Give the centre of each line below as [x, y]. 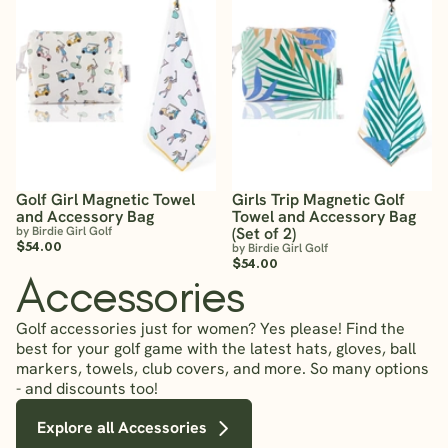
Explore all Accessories [122, 427]
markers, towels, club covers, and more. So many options [222, 368]
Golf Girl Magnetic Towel [105, 199]
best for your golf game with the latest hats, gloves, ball [216, 348]
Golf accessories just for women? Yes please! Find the [210, 328]
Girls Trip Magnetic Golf [318, 199]
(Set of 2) [264, 233]
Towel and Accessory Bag [324, 216]
